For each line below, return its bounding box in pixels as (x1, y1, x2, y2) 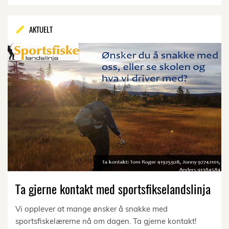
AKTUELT (29, 23, 53, 35)
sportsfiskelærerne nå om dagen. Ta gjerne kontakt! (15, 216, 196, 226)
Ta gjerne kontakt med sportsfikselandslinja (15, 179, 211, 198)
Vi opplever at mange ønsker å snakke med (15, 203, 168, 214)
